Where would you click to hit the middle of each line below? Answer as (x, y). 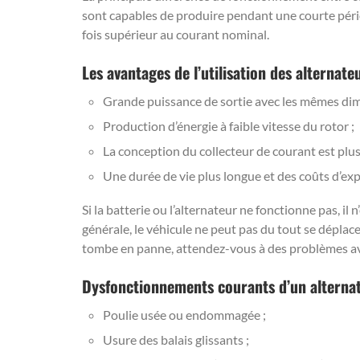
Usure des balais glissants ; (176, 340)
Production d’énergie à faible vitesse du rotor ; (229, 126)
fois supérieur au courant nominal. (177, 34)
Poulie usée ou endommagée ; (184, 315)
